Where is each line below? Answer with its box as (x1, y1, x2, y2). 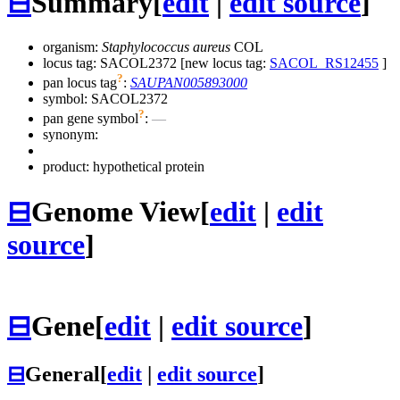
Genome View (31, 195, 200, 228)
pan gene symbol (43, 111, 138, 127)
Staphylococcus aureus (102, 38, 230, 54)
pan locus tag (43, 75, 117, 91)
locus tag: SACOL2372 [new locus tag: (43, 54, 270, 71)
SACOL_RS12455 (270, 54, 379, 71)
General (25, 362, 100, 387)
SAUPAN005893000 (130, 75, 247, 91)
